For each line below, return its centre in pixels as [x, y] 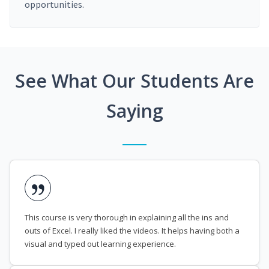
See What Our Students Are [134, 81]
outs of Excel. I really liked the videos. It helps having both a [132, 231]
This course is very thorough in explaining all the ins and [127, 218]
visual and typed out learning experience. [100, 244]
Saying [134, 111]
